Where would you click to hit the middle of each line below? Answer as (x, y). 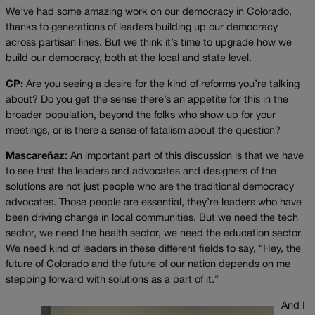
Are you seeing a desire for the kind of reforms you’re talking (161, 84)
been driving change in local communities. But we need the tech (152, 219)
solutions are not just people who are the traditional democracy (150, 188)
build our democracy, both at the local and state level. (129, 59)
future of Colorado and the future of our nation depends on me (148, 265)
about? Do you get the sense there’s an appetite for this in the (147, 100)
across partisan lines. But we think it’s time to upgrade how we (149, 44)
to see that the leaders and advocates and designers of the (141, 172)
